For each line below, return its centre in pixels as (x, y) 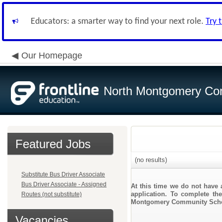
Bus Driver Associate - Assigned (64, 184)
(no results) (150, 160)
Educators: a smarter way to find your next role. (118, 22)
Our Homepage (52, 55)
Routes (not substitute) (52, 194)
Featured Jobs (53, 144)
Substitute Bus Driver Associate (63, 174)
